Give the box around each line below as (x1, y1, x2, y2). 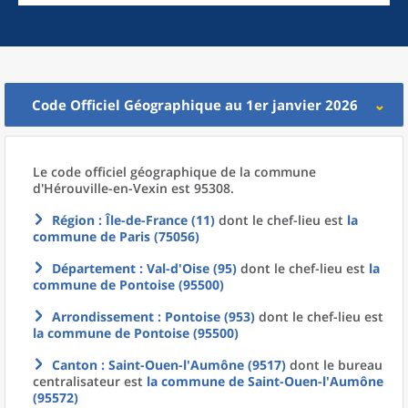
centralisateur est (33, 372, 147, 390)
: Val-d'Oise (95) (136, 260, 237, 277)
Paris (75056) (119, 228, 199, 245)
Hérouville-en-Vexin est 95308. (44, 179, 234, 197)
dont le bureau (286, 356, 382, 373)
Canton (52, 356, 97, 373)
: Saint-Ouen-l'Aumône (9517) (97, 356, 286, 373)
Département (52, 260, 136, 277)
